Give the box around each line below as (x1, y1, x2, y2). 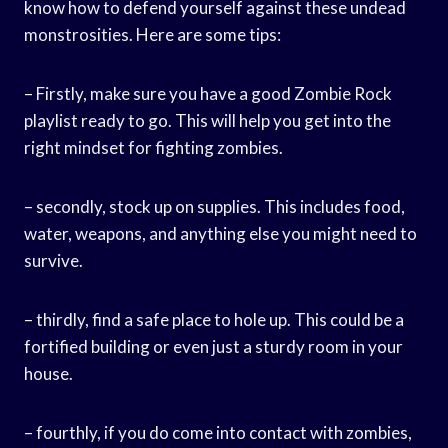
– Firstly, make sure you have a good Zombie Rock (24, 82, 392, 104)
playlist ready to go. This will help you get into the (24, 109, 391, 131)
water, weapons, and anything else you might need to (24, 222, 417, 244)
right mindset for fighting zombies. (24, 136, 283, 158)
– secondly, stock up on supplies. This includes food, (24, 195, 405, 217)
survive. (24, 249, 83, 271)
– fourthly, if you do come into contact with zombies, (24, 421, 412, 443)
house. (24, 362, 73, 384)
